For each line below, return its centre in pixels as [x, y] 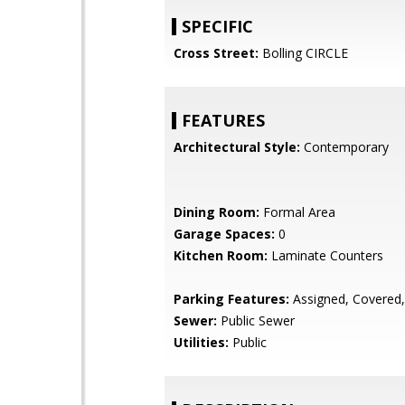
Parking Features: [231, 299]
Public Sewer [256, 320]
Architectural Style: [237, 147]
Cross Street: [216, 53]
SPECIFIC [217, 26]
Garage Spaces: [224, 234]
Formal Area [297, 212]
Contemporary [344, 147]
